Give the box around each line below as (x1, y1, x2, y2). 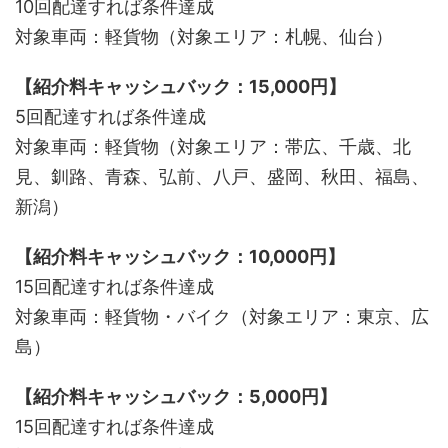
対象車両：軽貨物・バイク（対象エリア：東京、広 (15, 305, 429, 327)
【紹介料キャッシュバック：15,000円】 (15, 75, 346, 97)
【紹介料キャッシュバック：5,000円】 (15, 385, 337, 407)
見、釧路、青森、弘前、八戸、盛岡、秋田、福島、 (15, 165, 429, 187)
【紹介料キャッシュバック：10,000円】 (15, 245, 345, 267)
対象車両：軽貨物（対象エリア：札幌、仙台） (15, 25, 393, 47)
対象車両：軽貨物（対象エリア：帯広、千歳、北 (15, 135, 411, 157)
